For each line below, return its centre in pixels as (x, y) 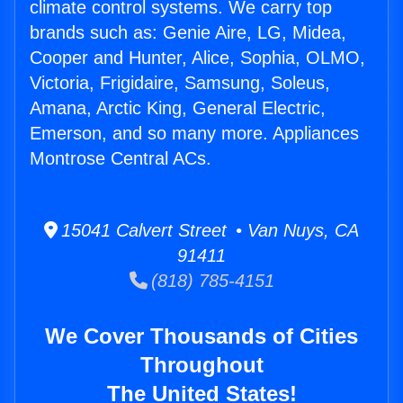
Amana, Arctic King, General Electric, (178, 108)
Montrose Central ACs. (121, 159)
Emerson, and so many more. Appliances (194, 134)
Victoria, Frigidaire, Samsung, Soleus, (180, 83)
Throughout (201, 365)
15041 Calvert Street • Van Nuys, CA (208, 231)
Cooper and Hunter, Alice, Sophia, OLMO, (197, 58)
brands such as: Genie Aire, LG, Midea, (188, 33)
